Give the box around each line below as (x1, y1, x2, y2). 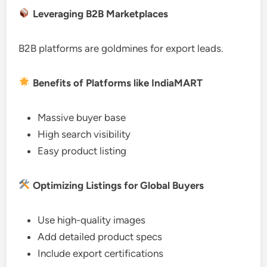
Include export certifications (38, 247, 164, 259)
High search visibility (38, 128, 131, 140)
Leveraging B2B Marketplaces (30, 7, 168, 20)
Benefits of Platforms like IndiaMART (30, 76, 203, 89)
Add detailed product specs (38, 230, 163, 243)
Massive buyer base (38, 111, 126, 123)
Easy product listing (38, 144, 127, 157)
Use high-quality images (38, 213, 146, 226)
